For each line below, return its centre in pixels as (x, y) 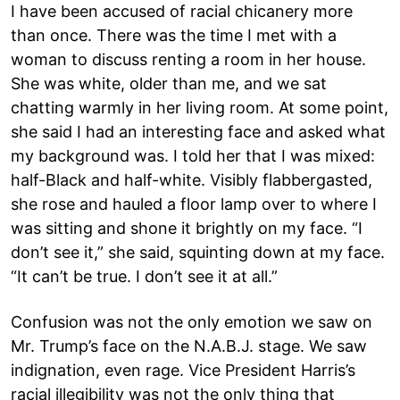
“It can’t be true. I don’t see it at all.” (144, 276)
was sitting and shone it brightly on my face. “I (187, 228)
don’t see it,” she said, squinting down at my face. (198, 252)
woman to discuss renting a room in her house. (188, 59)
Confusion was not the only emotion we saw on (192, 321)
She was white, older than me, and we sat (169, 83)
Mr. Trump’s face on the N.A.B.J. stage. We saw (189, 346)
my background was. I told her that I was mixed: (193, 155)
